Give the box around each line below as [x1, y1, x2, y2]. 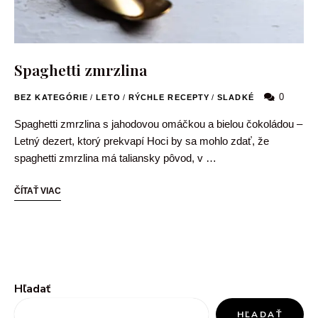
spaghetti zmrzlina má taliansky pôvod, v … [14, 151, 216, 164]
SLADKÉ [217, 92, 254, 102]
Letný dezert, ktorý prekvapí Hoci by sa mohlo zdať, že [14, 134, 269, 147]
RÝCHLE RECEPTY [128, 92, 210, 102]
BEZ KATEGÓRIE [14, 92, 89, 102]
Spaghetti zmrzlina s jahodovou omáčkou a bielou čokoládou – [14, 117, 302, 130]
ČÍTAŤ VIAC [14, 185, 61, 196]
